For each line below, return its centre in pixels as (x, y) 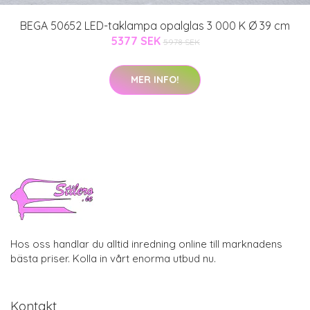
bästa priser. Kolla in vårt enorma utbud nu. (113, 258)
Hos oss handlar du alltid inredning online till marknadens (146, 244)
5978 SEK (181, 42)
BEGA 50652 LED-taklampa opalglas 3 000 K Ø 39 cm (155, 25)
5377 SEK (137, 40)
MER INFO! (155, 79)
